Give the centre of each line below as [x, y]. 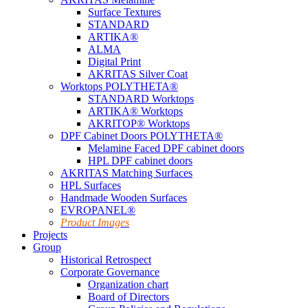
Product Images [95, 222]
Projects [50, 235]
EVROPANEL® [98, 210]
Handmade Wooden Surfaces [124, 198]
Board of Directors [129, 297]
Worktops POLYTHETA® [119, 86]
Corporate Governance [110, 272]
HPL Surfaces [91, 185]
